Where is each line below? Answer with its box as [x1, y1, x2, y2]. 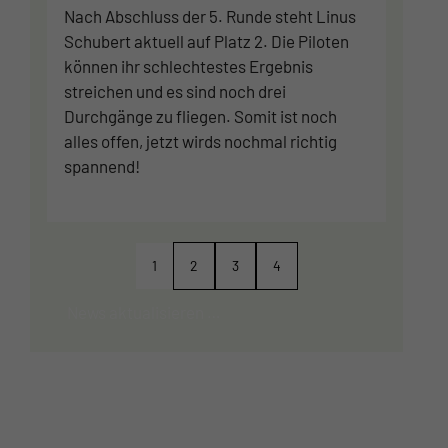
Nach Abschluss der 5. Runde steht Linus [64, 6, 356, 27]
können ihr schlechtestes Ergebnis [64, 56, 313, 77]
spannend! [64, 156, 140, 177]
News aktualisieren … [67, 301, 221, 322]
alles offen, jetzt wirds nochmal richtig [64, 131, 337, 152]
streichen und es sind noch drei [64, 81, 286, 102]
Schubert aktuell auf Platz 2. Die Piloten [64, 31, 349, 52]
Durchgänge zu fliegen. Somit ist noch [64, 106, 337, 127]
